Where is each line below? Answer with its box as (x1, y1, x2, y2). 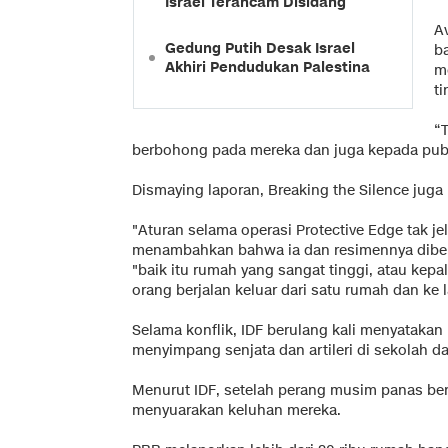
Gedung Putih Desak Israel (165, 38, 355, 58)
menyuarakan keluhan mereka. (132, 400, 341, 420)
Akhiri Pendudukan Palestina (165, 57, 370, 77)
